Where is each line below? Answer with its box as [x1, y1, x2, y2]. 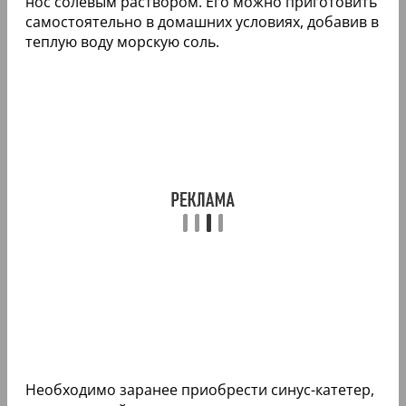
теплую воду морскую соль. [25, 32, 219, 53]
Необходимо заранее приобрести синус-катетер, [25, 380, 374, 401]
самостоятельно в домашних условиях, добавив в [25, 12, 379, 33]
